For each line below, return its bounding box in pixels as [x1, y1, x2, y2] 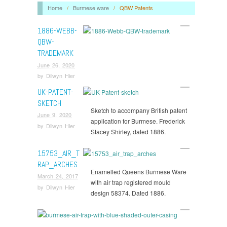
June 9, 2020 [37, 110, 71, 119]
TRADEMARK [37, 48, 73, 59]
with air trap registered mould [91, 177, 171, 186]
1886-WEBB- [37, 25, 77, 36]
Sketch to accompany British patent [91, 105, 187, 115]
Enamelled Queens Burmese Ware [91, 167, 186, 176]
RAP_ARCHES [37, 159, 78, 170]
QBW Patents [119, 4, 153, 12]
